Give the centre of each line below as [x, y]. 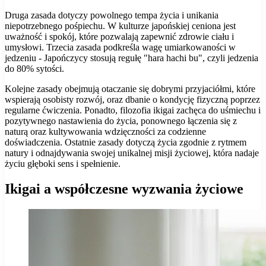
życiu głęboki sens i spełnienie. [63, 163]
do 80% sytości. [34, 68]
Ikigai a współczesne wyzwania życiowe [124, 189]
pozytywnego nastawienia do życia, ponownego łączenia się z [121, 121]
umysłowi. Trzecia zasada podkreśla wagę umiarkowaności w [120, 47]
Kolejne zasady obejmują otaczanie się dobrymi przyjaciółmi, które [130, 88]
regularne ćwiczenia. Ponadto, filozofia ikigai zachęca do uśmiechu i [133, 110]
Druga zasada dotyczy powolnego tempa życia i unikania [112, 15]
